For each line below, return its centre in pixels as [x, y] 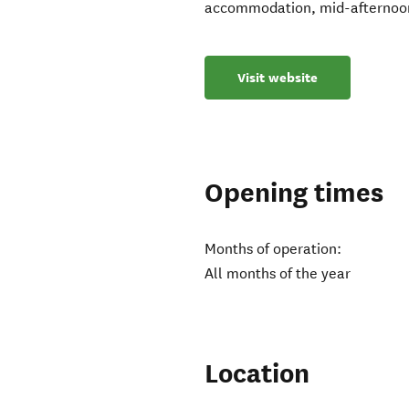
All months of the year [278, 274]
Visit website [278, 78]
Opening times [294, 194]
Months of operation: [273, 249]
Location [257, 374]
